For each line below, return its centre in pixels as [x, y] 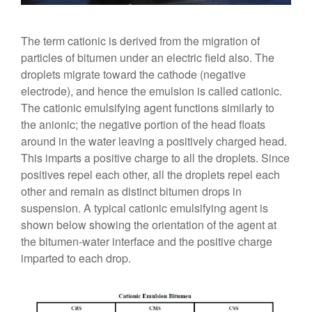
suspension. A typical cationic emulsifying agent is [145, 208]
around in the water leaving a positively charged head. [154, 141]
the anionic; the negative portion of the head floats [143, 124]
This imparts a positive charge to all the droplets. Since [155, 158]
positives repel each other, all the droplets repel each [150, 174]
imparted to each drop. [76, 258]
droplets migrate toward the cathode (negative [133, 74]
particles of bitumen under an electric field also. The [148, 57]
